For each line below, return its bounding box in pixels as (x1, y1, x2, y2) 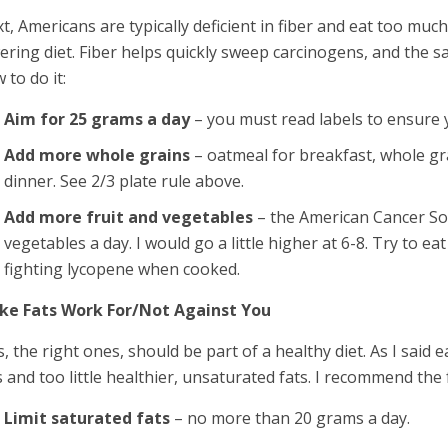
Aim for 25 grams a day (4, 108, 195, 130)
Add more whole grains (4, 144, 191, 166)
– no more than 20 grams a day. (170, 407, 411, 429)
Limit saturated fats (4, 407, 171, 429)
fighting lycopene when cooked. (4, 258, 241, 280)
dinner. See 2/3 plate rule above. (4, 170, 245, 192)
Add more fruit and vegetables (4, 206, 254, 228)
